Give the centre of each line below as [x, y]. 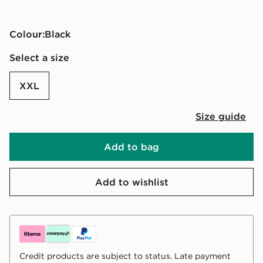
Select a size [39, 57]
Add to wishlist [131, 182]
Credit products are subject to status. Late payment [125, 256]
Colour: [27, 34]
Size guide [221, 116]
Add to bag [131, 146]
